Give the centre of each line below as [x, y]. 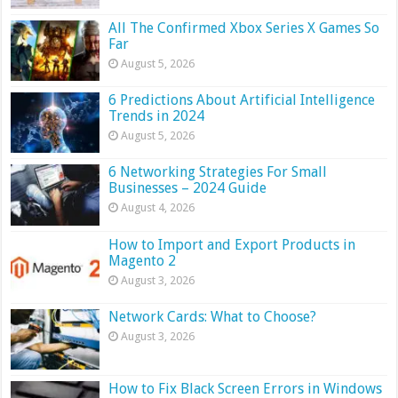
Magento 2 [143, 260]
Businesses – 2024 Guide [188, 188]
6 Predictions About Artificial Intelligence [242, 100]
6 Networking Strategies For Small [218, 172]
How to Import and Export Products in [232, 244]
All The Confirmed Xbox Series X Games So [244, 28]
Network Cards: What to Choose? [215, 316]
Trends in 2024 [157, 116]
